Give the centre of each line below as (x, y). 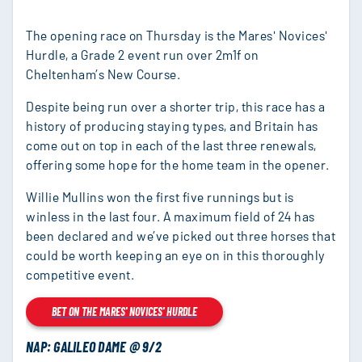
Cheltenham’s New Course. (103, 74)
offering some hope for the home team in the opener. (178, 164)
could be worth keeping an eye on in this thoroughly (176, 255)
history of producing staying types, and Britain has (172, 126)
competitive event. (80, 274)
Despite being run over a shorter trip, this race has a (175, 106)
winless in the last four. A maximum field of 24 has (170, 216)
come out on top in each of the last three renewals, (171, 145)
